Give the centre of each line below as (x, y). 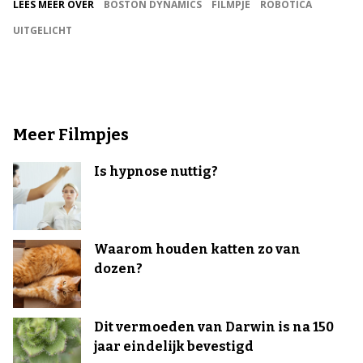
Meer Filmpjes (71, 135)
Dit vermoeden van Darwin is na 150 (214, 327)
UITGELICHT (43, 30)
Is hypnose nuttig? (156, 171)
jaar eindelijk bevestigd (174, 346)
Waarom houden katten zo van (197, 249)
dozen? (118, 269)
